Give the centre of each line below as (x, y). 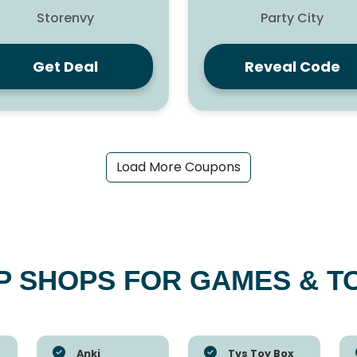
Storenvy (65, 18)
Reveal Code (292, 67)
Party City (292, 18)
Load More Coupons (178, 167)
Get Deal (65, 67)
